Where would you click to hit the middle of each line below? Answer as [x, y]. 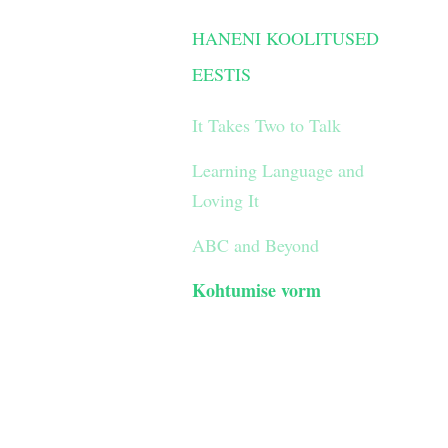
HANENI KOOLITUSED [285, 38]
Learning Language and [278, 170]
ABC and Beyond [255, 245]
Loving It [225, 200]
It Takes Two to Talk [266, 125]
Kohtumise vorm [256, 290]
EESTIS [221, 74]
